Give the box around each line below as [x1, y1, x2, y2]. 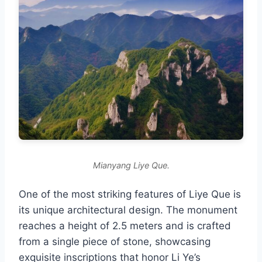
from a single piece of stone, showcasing [19, 235, 211, 247]
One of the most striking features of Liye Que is [19, 188, 241, 200]
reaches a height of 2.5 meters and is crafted [19, 219, 231, 232]
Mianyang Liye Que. [92, 160, 170, 170]
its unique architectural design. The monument [19, 204, 237, 216]
